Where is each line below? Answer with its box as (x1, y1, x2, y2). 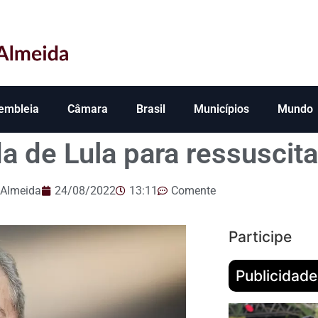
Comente (170, 184, 216, 198)
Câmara (67, 102, 108, 116)
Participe (228, 228, 292, 246)
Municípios (194, 102, 249, 116)
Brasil (136, 102, 165, 116)
